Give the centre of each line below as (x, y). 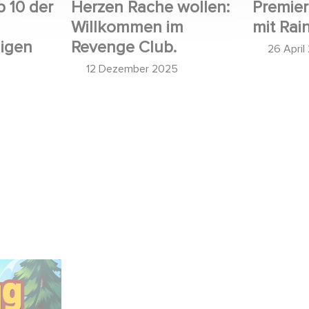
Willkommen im (127, 27)
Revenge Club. (124, 47)
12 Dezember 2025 (132, 69)
